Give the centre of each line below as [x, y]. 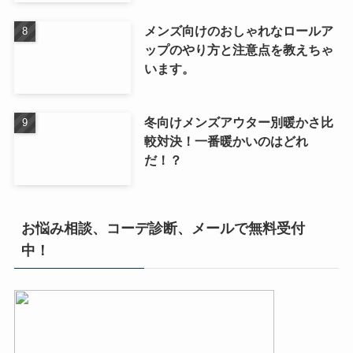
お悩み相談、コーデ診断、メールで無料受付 [163, 228]
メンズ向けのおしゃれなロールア [238, 31]
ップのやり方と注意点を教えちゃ [238, 50]
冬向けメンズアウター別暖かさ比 [238, 122]
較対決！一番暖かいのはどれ [226, 141]
